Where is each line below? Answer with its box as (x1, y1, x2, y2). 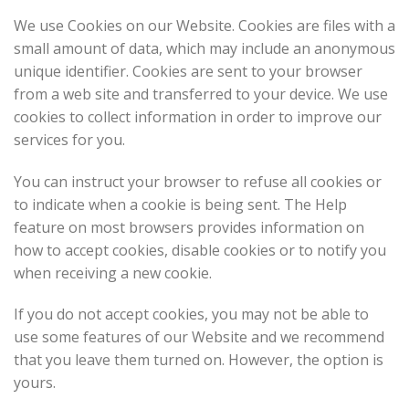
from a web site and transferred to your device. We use (14, 83, 388, 104)
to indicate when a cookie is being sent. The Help (14, 194, 347, 215)
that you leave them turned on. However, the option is (14, 350, 383, 371)
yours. (14, 372, 56, 393)
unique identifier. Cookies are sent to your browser (14, 60, 362, 81)
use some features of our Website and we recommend (14, 327, 384, 348)
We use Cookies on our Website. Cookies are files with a (14, 15, 395, 36)
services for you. (14, 129, 125, 150)
